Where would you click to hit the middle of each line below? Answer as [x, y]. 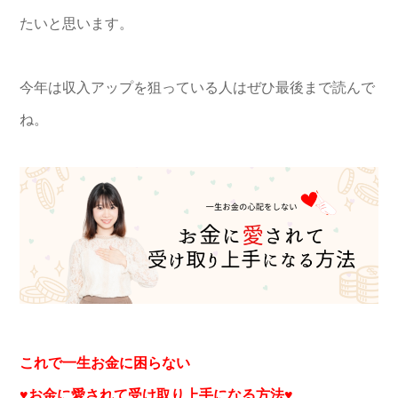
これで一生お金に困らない [105, 362]
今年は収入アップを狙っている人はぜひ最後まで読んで [197, 88]
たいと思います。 [76, 24]
